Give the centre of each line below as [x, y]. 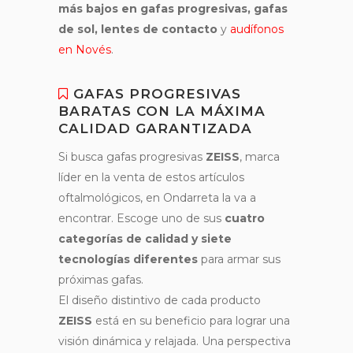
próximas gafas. [101, 279]
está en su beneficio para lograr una [191, 320]
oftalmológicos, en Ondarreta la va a [157, 197]
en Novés [85, 49]
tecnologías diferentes [128, 259]
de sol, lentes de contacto [138, 29]
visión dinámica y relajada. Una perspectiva [175, 341]
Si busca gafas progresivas [132, 156]
